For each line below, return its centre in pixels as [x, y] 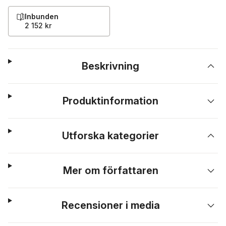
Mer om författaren [110, 171]
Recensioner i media [110, 205]
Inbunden [42, 16]
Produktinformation [111, 101]
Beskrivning [111, 66]
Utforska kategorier [111, 136]
